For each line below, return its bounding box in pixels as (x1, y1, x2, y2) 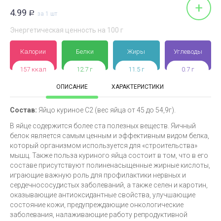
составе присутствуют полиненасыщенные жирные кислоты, (10, 161, 210, 169)
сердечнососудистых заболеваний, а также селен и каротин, (10, 181, 208, 189)
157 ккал (20, 66, 47, 73)
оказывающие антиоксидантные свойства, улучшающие (10, 191, 195, 199)
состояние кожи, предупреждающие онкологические (10, 201, 184, 209)
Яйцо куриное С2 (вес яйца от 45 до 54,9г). (37, 106, 176, 114)
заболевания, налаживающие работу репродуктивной (10, 211, 187, 219)
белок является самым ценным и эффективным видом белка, (10, 132, 209, 140)
